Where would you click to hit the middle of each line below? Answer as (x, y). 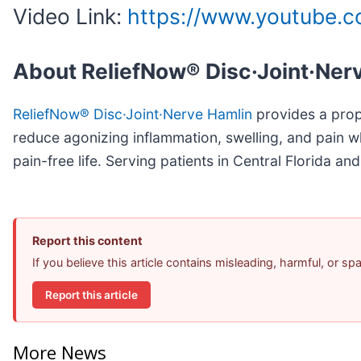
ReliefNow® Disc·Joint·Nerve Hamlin (133, 114)
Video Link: (70, 16)
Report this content (87, 241)
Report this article (91, 295)
